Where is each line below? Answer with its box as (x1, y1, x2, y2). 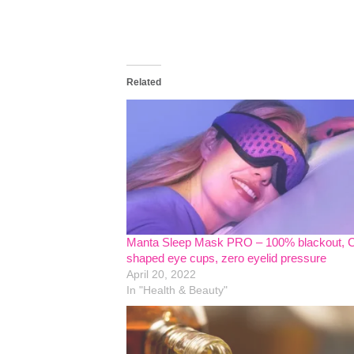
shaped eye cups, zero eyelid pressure (126, 251, 326, 265)
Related (126, 76, 161, 88)
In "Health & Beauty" (126, 284, 228, 297)
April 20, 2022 (126, 268, 196, 281)
